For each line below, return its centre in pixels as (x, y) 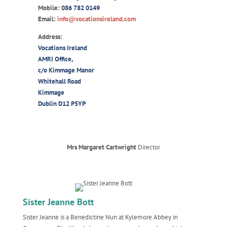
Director (148, 147)
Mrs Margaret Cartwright (101, 147)
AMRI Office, (55, 59)
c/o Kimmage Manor (66, 70)
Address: (51, 37)
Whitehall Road (59, 81)
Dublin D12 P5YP (62, 104)
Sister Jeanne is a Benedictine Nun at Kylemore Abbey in (100, 217)
